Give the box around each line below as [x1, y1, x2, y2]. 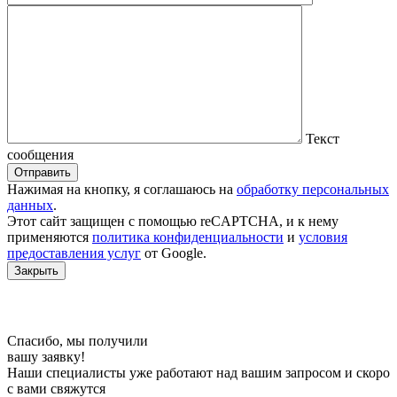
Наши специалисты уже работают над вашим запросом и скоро [7, 365, 390, 381]
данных [7, 198, 53, 214]
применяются [7, 230, 92, 245]
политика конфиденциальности [92, 230, 284, 245]
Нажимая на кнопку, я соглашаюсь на [7, 182, 237, 198]
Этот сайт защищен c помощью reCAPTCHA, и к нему [7, 214, 339, 230]
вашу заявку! [7, 349, 85, 365]
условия [299, 230, 347, 245]
